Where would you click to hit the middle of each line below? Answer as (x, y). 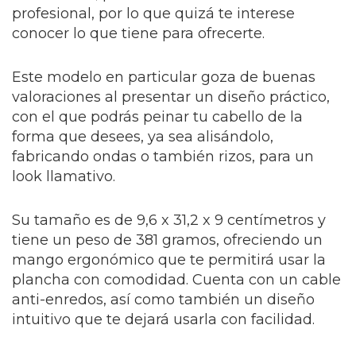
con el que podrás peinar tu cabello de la (157, 116)
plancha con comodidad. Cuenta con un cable (176, 279)
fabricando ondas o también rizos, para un (163, 156)
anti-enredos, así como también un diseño (163, 299)
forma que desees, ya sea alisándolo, (143, 136)
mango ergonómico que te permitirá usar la (169, 259)
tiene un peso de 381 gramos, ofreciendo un (167, 240)
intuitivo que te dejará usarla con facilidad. (163, 319)
